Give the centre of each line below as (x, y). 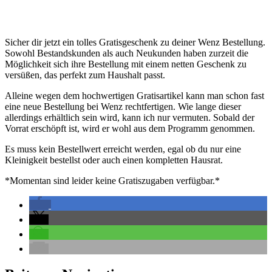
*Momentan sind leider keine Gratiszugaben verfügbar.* (112, 180)
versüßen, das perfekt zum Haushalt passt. (85, 75)
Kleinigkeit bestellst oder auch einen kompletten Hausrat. (114, 160)
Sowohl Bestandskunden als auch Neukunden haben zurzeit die (127, 53)
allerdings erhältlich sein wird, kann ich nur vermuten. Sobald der (130, 117)
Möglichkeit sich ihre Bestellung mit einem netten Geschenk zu (126, 64)
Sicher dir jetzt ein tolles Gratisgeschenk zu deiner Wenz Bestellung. (135, 42)
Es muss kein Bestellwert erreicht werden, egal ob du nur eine (123, 149)
